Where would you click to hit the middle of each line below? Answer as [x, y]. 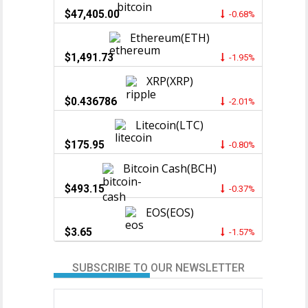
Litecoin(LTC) [170, 125]
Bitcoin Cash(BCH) [169, 169]
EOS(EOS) [169, 212]
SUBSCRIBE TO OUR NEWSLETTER [158, 268]
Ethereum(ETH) [169, 37]
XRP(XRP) [169, 81]
